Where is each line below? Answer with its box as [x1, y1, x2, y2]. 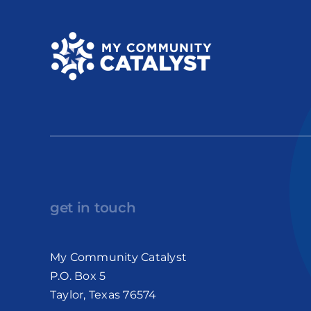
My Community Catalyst [49, 250, 187, 264]
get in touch [49, 199, 136, 216]
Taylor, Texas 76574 [49, 287, 157, 301]
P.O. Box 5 [49, 269, 106, 283]
